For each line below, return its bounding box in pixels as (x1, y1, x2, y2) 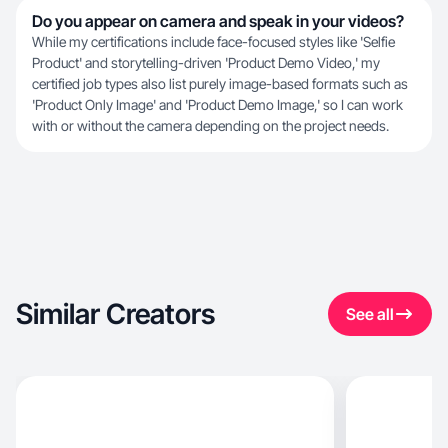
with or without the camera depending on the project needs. (32, 117, 389, 134)
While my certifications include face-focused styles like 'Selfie (32, 33, 395, 50)
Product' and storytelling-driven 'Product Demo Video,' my (32, 54, 380, 71)
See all (346, 304, 394, 324)
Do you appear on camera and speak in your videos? (32, 11, 404, 31)
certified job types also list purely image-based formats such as (32, 75, 408, 92)
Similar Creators (16, 297, 215, 331)
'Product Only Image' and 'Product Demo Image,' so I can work (32, 96, 403, 113)
